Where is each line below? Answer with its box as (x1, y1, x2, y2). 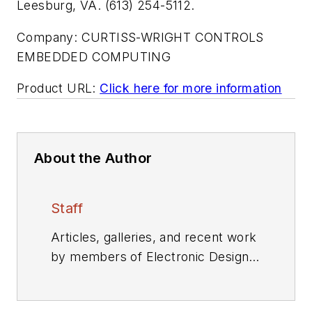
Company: (17, 29, 78, 45)
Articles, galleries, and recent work (51, 230, 257, 245)
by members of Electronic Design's (51, 249, 260, 265)
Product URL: (17, 81, 96, 96)
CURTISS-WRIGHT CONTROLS (81, 29, 264, 45)
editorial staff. (51, 269, 130, 284)
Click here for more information (100, 81, 282, 96)
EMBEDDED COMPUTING (17, 49, 171, 64)
